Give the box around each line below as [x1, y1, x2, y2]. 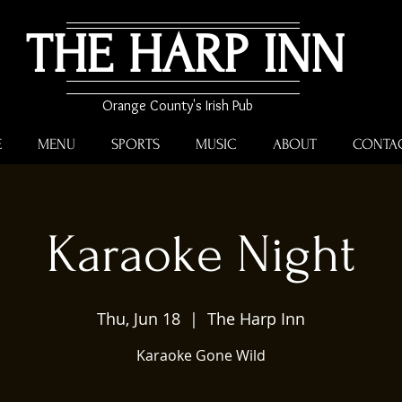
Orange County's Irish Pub [101, 97, 253, 114]
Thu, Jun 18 [97, 308, 180, 329]
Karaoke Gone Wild [136, 345, 266, 365]
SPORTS [111, 135, 160, 153]
